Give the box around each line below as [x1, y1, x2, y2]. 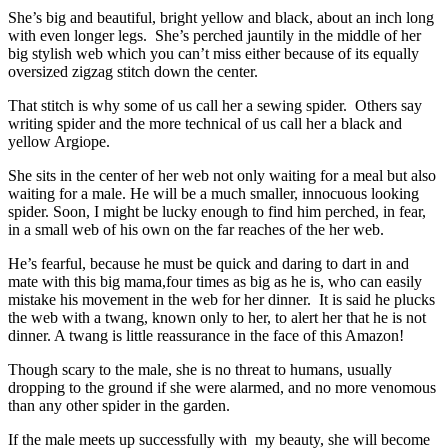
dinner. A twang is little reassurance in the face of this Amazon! [8, 327, 404, 344]
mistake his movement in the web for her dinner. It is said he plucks [8, 291, 435, 308]
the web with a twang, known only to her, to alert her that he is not [8, 309, 426, 326]
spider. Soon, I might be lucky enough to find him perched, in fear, [8, 203, 426, 220]
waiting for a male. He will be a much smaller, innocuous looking [8, 185, 419, 202]
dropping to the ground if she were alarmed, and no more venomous [8, 379, 436, 396]
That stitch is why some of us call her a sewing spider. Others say [8, 97, 422, 114]
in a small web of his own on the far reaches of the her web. [8, 221, 384, 238]
